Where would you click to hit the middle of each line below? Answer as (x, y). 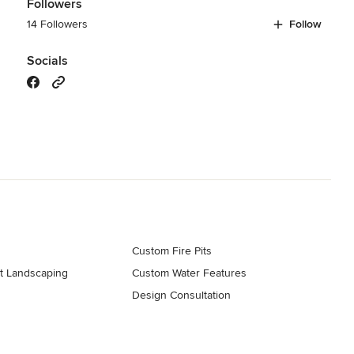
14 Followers (57, 24)
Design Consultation (182, 295)
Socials (47, 60)
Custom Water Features (190, 273)
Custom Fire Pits (172, 250)
